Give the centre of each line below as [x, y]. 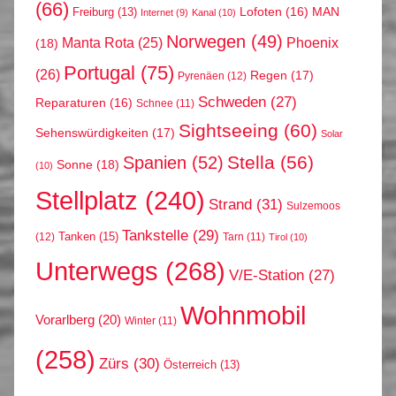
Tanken [77, 236]
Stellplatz [87, 200]
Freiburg [93, 12]
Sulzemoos [313, 206]
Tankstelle [155, 235]
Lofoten [261, 11]
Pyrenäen [201, 76]
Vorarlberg [65, 320]
